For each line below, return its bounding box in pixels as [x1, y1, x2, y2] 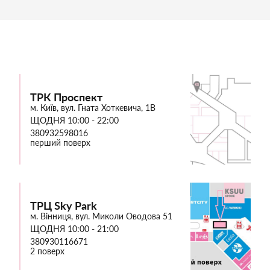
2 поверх [30, 245, 64, 256]
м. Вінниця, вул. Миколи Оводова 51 [30, 210, 172, 221]
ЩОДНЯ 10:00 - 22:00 [30, 115, 119, 125]
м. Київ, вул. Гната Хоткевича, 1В [30, 102, 155, 113]
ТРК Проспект [30, 90, 102, 104]
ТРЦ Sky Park [30, 198, 97, 212]
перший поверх [30, 137, 90, 148]
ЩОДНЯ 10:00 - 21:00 [30, 223, 119, 234]
